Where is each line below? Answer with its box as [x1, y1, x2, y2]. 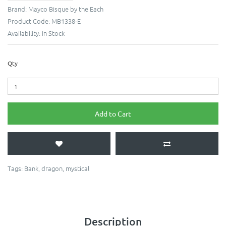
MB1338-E [51, 16, 81, 26]
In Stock [42, 28, 65, 38]
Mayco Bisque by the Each [28, 4, 103, 14]
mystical [66, 163, 89, 174]
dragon [41, 163, 63, 174]
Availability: [8, 28, 42, 38]
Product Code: [8, 16, 51, 26]
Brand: [8, 4, 28, 14]
